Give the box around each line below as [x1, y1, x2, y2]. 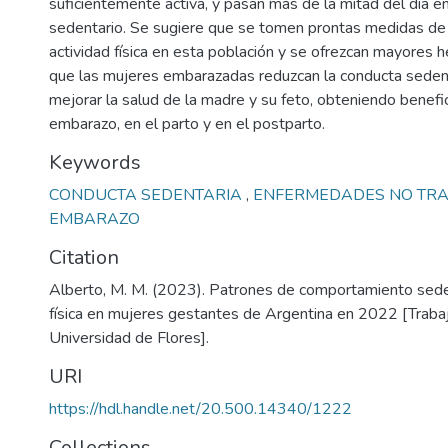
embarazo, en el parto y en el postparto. [49, 113, 325, 135]
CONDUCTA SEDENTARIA [49, 184, 246, 206]
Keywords [49, 149, 141, 176]
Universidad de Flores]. [49, 327, 209, 349]
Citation [49, 244, 119, 271]
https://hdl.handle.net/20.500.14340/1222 [49, 398, 352, 420]
